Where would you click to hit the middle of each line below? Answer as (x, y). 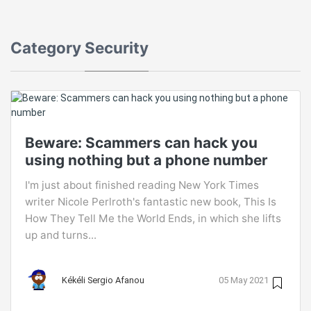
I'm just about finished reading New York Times (142, 185)
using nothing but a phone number (146, 160)
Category (48, 48)
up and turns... (61, 235)
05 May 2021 (244, 280)
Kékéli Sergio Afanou (103, 280)
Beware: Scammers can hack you (141, 143)
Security (117, 48)
